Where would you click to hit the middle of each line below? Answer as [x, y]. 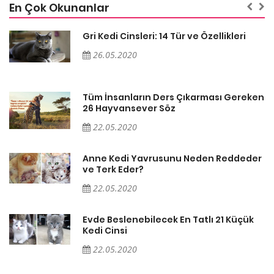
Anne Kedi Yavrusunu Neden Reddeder [172, 158]
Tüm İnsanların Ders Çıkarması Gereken [173, 97]
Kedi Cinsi [105, 230]
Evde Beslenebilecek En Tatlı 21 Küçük [168, 219]
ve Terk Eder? [113, 169]
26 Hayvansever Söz [129, 108]
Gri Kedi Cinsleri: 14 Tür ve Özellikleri [164, 36]
